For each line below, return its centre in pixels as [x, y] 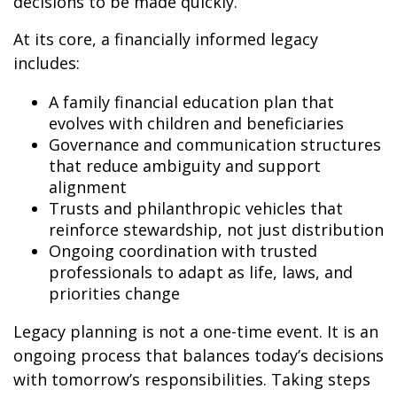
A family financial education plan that [191, 101]
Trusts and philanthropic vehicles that [196, 208]
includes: [47, 62]
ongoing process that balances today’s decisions [198, 355]
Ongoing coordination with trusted [183, 250]
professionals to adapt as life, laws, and [201, 272]
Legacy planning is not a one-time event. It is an [196, 331]
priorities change [114, 293]
